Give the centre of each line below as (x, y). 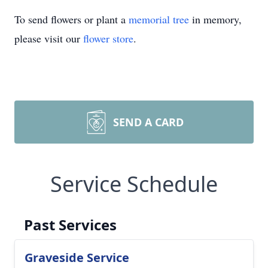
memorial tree (159, 19)
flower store (108, 38)
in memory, (215, 19)
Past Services (70, 225)
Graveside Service (77, 258)
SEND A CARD (148, 122)
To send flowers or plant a (71, 19)
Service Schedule (134, 184)
